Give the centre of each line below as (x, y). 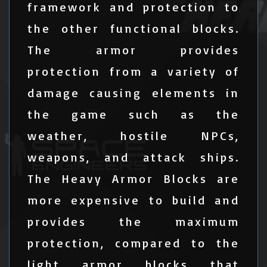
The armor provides (133, 50)
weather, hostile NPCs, (133, 136)
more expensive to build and (133, 200)
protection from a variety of (133, 71)
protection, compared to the (133, 243)
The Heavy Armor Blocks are (133, 178)
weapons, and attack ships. (133, 157)
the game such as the (133, 114)
